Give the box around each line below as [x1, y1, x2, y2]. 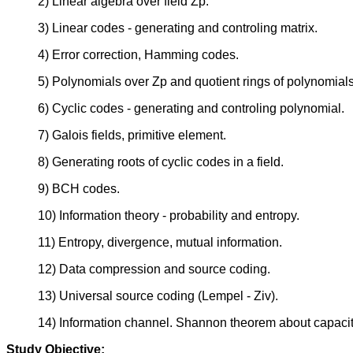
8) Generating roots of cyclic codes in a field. [38, 155, 284, 169]
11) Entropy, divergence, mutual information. [38, 236, 282, 250]
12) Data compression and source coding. [38, 262, 270, 277]
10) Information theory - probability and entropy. [38, 209, 299, 223]
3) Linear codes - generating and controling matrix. [38, 21, 318, 35]
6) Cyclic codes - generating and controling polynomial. [38, 102, 344, 116]
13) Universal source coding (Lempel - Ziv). [38, 289, 278, 303]
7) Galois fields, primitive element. [38, 128, 226, 143]
